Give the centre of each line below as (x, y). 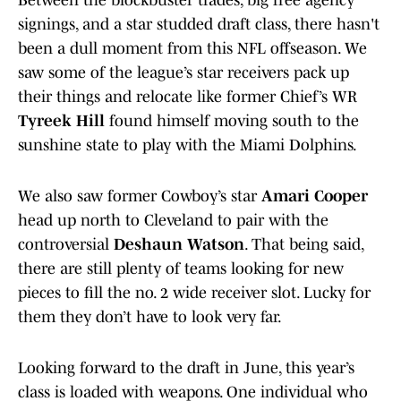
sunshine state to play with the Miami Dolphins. (188, 145)
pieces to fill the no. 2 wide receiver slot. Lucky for (194, 293)
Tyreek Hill (64, 121)
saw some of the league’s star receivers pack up (183, 73)
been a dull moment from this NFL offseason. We (192, 49)
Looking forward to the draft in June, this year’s (186, 368)
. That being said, (304, 245)
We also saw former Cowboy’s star (140, 196)
